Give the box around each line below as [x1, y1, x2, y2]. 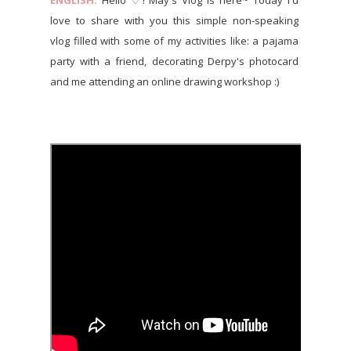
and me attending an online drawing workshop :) [50, 74, 279, 89]
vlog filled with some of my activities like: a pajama [50, 34, 299, 49]
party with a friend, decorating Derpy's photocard [50, 54, 299, 69]
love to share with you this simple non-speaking [50, 13, 299, 28]
